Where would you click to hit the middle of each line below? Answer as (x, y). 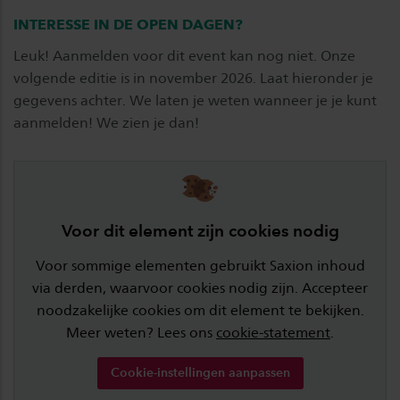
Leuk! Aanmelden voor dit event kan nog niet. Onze (184, 55)
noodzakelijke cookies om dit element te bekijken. (200, 311)
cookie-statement (273, 333)
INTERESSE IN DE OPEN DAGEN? (128, 24)
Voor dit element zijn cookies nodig (200, 231)
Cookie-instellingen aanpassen (200, 373)
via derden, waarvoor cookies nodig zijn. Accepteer (200, 288)
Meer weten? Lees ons (141, 333)
